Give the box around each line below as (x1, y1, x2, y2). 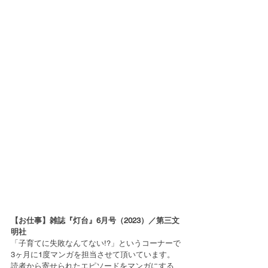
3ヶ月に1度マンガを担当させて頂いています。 (11, 250, 175, 260)
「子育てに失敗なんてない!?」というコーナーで (11, 239, 181, 248)
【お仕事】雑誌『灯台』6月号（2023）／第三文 (11, 216, 179, 226)
